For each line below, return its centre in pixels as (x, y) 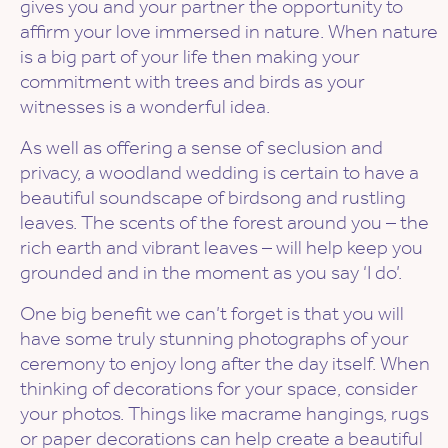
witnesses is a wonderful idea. (145, 106)
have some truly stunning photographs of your (214, 338)
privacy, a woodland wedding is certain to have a (219, 172)
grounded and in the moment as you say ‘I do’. (211, 272)
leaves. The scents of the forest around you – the (224, 222)
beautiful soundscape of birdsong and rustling (213, 197)
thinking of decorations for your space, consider (219, 388)
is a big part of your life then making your (190, 56)
